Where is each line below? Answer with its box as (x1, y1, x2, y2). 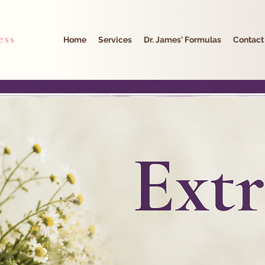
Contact (233, 35, 264, 44)
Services (98, 35, 132, 44)
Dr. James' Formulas (144, 35, 221, 44)
